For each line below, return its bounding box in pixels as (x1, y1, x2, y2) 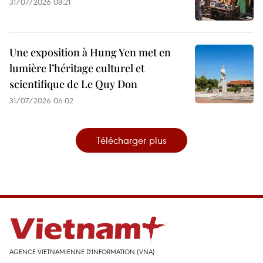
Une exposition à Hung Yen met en (9, 45, 171, 59)
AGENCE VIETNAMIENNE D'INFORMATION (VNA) (9, 247, 155, 256)
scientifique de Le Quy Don (9, 76, 137, 91)
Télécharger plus (96, 133, 167, 147)
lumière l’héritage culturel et (9, 60, 144, 75)
